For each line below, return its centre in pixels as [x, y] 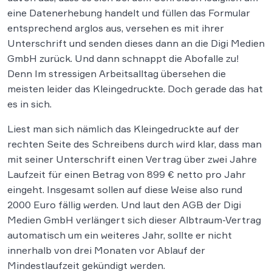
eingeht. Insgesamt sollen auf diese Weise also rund [125, 190]
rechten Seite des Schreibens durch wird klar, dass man [134, 144]
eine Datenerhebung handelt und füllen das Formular [129, 13]
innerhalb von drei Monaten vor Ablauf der [106, 250]
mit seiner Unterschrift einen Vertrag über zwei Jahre [132, 159]
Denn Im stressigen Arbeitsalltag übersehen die [117, 74]
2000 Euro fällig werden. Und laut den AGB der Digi [124, 205]
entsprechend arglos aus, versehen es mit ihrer [116, 28]
